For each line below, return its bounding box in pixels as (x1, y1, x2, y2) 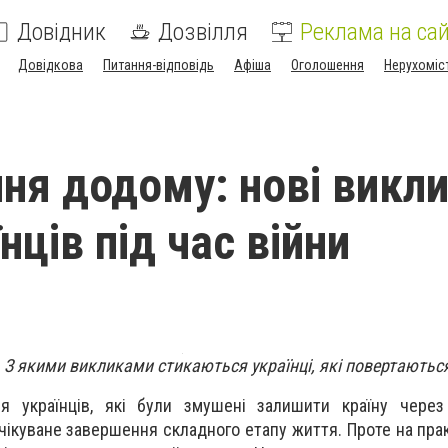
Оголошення (291, 57, 364, 73)
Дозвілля (158, 18, 248, 46)
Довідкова (18, 57, 83, 73)
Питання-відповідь (103, 57, 214, 73)
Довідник (17, 18, 106, 46)
